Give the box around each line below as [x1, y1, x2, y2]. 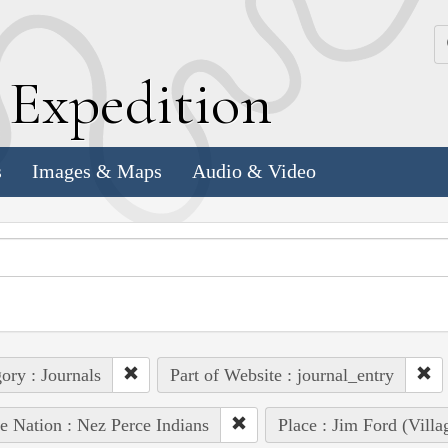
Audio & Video [192, 160, 316, 183]
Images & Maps [32, 160, 162, 183]
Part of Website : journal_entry [169, 364, 394, 385]
